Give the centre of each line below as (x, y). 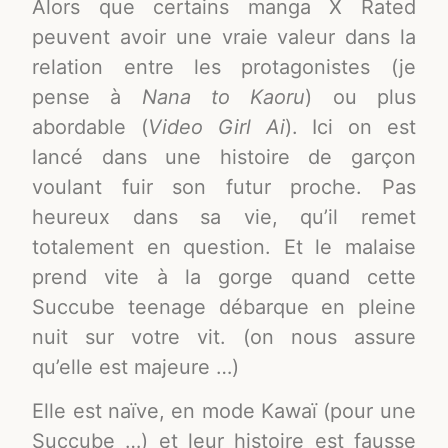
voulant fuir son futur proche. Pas (224, 186)
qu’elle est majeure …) (136, 366)
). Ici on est (350, 126)
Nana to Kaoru (223, 96)
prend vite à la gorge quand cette (224, 276)
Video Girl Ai (216, 126)
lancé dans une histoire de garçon (224, 156)
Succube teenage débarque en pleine (224, 306)
